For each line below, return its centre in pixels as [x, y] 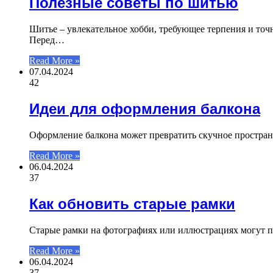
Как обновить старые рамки [132, 204]
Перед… [47, 40]
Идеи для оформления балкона [145, 109]
